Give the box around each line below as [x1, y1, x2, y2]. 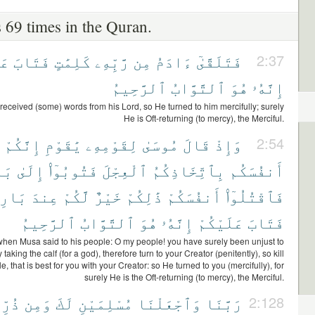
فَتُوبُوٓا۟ [49, 159, 98, 181]
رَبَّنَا [205, 292, 242, 314]
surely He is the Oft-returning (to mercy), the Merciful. [84, 271, 284, 283]
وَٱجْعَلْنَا [137, 292, 201, 314]
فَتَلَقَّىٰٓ [196, 50, 242, 72]
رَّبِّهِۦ [95, 50, 129, 72]
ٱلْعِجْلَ [102, 159, 148, 181]
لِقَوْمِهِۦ [86, 133, 138, 155]
